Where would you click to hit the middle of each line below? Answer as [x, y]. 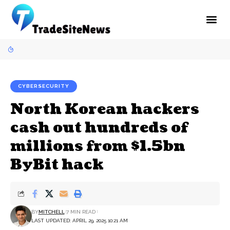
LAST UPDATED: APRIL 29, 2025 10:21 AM [79, 220]
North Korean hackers [105, 109]
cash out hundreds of [99, 128]
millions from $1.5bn [98, 146]
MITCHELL [51, 212]
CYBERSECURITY [44, 86]
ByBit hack [57, 165]
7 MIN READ [81, 212]
